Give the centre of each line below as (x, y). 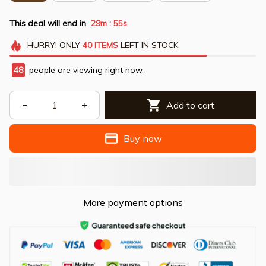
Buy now (143, 138)
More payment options (133, 203)
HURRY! (42, 45)
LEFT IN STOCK (148, 45)
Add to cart (191, 105)
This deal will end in (48, 23)
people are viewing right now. (85, 70)
